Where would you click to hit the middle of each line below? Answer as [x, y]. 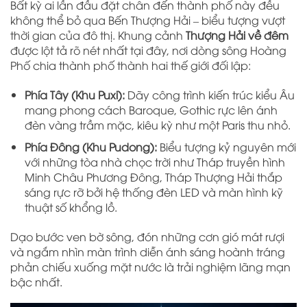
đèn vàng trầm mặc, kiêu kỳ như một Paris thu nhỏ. [157, 125]
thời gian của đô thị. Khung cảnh [98, 35]
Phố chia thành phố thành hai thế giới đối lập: [131, 65]
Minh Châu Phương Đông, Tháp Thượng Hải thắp [153, 176]
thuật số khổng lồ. [71, 207]
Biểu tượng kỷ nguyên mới [226, 146]
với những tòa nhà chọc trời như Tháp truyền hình [155, 161]
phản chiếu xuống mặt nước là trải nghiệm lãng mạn [150, 266]
